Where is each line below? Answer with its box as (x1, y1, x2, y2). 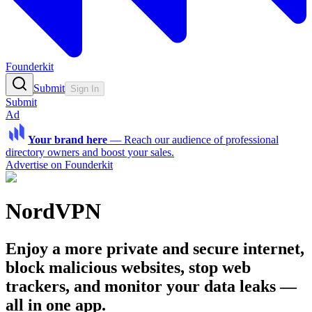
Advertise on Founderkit (6, 159, 113, 171)
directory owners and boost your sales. (6, 146, 174, 158)
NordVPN (6, 198, 101, 224)
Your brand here (28, 134, 107, 146)
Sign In (70, 84, 99, 94)
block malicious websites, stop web (6, 258, 251, 276)
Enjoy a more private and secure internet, (6, 239, 304, 258)
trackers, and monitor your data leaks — (6, 276, 297, 295)
